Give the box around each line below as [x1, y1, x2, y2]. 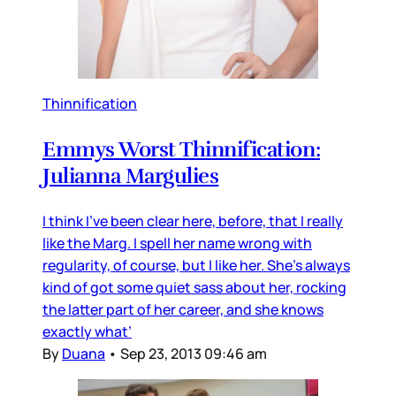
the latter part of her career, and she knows [42, 299, 324, 319]
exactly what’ [42, 321, 132, 341]
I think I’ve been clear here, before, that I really [42, 210, 343, 231]
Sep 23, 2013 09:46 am [120, 343, 267, 363]
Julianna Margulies [42, 162, 219, 189]
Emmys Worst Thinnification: [42, 135, 321, 163]
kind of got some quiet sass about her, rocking [42, 277, 346, 297]
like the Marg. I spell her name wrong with [42, 232, 312, 253]
